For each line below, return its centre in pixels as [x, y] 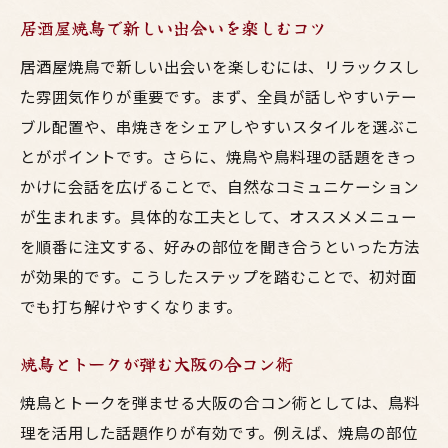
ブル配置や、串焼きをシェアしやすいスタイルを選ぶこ [220, 126]
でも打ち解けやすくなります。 [131, 306]
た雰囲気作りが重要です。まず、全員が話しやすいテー [218, 96]
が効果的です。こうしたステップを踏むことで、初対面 [218, 276]
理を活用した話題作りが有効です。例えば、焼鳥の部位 [219, 432]
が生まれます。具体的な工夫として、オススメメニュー [218, 216]
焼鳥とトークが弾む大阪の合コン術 [156, 363]
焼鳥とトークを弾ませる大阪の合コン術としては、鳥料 [220, 402]
